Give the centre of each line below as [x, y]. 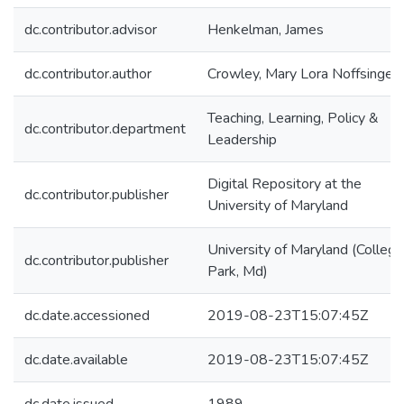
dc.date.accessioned [87, 316]
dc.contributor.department [105, 129]
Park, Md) [238, 271]
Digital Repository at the [285, 184]
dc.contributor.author [88, 74]
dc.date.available [76, 360]
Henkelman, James [266, 30]
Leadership [242, 140]
